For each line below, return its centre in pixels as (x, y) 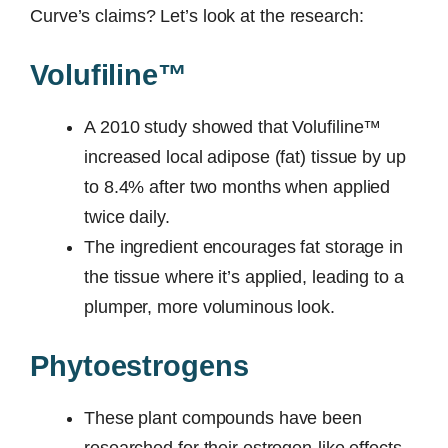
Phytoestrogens (139, 365)
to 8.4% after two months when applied (237, 186)
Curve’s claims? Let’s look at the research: (197, 15)
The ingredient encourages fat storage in (243, 246)
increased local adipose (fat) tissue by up (245, 156)
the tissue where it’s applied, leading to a (244, 276)
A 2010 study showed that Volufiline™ (233, 126)
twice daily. (127, 216)
